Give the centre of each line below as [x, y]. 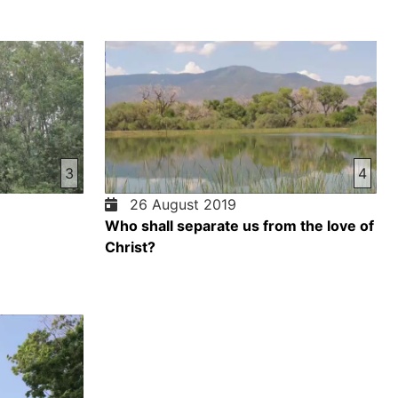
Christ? [130, 247]
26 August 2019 [179, 205]
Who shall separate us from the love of [239, 226]
